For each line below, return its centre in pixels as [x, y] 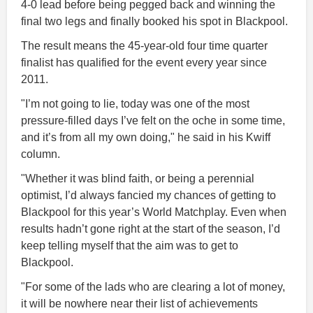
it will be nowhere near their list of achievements [139, 304]
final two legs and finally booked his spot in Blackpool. [154, 22]
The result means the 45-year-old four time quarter [144, 46]
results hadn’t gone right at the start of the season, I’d [151, 229]
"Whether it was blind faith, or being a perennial [138, 179]
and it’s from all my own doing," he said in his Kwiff [146, 138]
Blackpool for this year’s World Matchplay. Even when [154, 212]
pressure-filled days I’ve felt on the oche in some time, [153, 121]
